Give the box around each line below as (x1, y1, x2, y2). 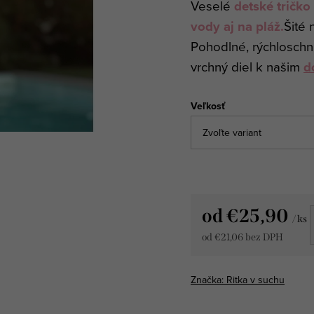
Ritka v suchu (226, 272, 285, 287)
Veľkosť (191, 98, 225, 113)
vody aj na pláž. (191, 16, 284, 36)
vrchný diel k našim (191, 57, 303, 76)
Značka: (191, 272, 226, 287)
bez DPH (243, 231, 283, 244)
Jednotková (201, 244, 259, 260)
